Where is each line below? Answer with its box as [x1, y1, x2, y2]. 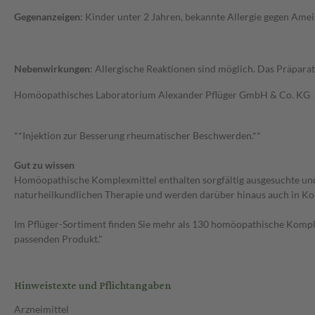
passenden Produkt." [14, 233, 103, 245]
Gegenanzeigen [14, 11, 80, 23]
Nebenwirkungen [14, 63, 90, 75]
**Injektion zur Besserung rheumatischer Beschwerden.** [14, 129, 261, 142]
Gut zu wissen [14, 159, 75, 172]
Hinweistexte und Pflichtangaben [14, 276, 171, 297]
